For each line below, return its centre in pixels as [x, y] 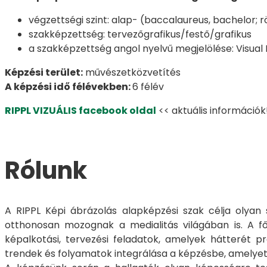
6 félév [148, 86]
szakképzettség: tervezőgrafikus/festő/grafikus [140, 34]
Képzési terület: [44, 72]
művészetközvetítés [132, 72]
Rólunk [46, 170]
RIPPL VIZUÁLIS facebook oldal [80, 110]
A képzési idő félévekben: [69, 86]
